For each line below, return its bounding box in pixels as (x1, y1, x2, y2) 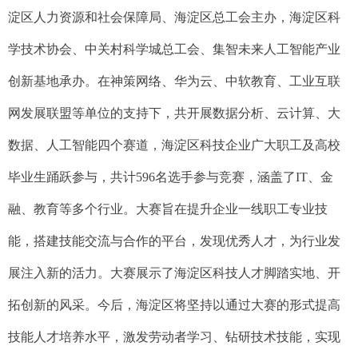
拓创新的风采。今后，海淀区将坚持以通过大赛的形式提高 (8, 298, 340, 312)
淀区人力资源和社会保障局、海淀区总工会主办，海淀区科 (8, 10, 340, 25)
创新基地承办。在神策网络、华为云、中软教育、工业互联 (8, 74, 340, 89)
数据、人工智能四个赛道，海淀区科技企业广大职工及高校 (8, 138, 340, 153)
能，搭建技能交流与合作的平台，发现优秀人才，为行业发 (8, 234, 340, 249)
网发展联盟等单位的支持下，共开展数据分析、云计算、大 (8, 106, 340, 121)
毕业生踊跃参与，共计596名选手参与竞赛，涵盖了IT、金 (8, 170, 333, 185)
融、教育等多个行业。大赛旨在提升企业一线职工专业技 (8, 202, 328, 217)
